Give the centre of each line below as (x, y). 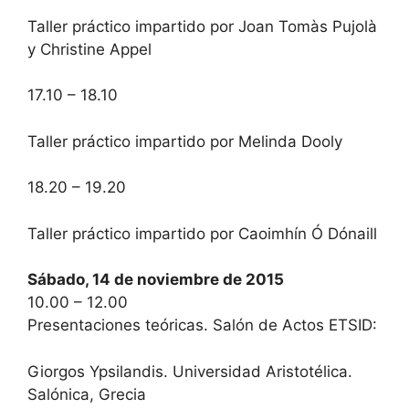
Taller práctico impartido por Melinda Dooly (185, 141)
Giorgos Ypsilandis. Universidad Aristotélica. (190, 371)
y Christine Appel (89, 49)
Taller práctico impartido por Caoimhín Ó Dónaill (202, 233)
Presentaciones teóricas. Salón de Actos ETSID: (202, 325)
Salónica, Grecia (87, 394)
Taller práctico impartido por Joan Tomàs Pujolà (202, 26)
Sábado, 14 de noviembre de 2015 (156, 279)
